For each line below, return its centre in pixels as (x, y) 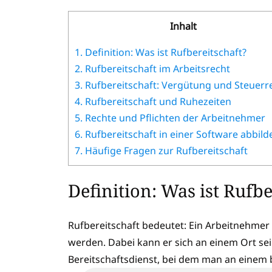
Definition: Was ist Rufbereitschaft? (166, 52)
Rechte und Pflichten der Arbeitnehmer (175, 117)
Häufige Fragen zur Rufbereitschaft (166, 150)
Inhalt (183, 26)
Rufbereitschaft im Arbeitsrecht (158, 68)
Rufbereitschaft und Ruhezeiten (158, 101)
